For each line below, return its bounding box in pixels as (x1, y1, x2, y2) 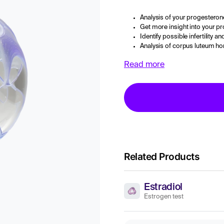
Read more (124, 61, 164, 69)
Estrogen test (144, 193, 183, 200)
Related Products (124, 150, 200, 162)
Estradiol (144, 182, 183, 192)
